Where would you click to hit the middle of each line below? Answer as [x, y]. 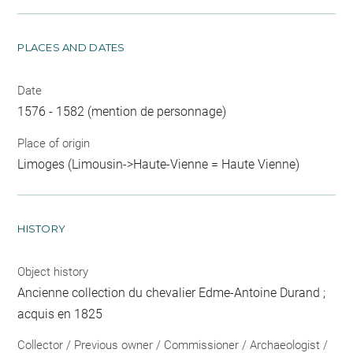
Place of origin [54, 143]
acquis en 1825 [60, 314]
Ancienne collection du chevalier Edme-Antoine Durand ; [172, 292]
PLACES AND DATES [71, 48]
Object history [53, 271]
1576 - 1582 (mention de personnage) [122, 112]
